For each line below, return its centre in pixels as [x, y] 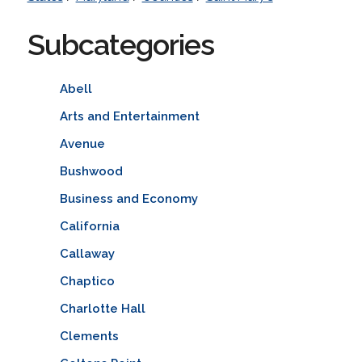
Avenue [82, 143]
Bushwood [91, 171]
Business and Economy [128, 198]
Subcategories [120, 44]
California [89, 226]
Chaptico [87, 281]
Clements [89, 336]
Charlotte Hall [102, 308]
